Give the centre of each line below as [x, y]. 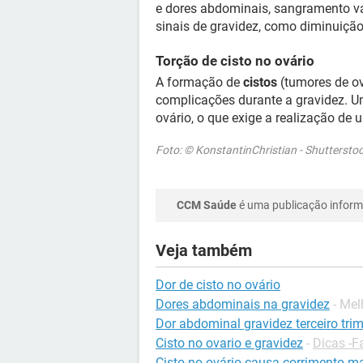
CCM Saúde [207, 205]
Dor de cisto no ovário [218, 285]
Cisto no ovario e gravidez [229, 343]
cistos [260, 82]
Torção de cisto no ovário [235, 61]
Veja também [204, 250]
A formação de [199, 82]
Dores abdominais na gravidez [243, 304]
